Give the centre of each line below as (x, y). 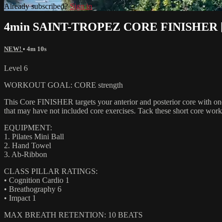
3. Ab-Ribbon (26, 154)
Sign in (81, 6)
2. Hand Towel (28, 145)
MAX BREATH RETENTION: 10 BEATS (73, 215)
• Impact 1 (20, 198)
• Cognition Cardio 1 (37, 180)
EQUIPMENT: (28, 127)
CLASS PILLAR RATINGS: (51, 171)
